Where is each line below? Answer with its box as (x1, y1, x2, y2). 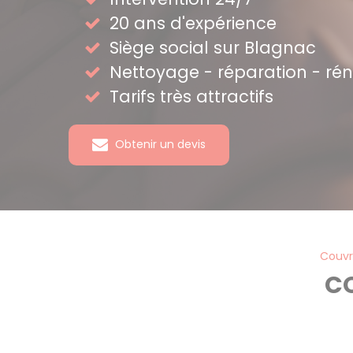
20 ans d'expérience (109, 11, 277, 35)
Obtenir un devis (112, 136, 206, 152)
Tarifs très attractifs (109, 84, 273, 108)
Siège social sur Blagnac (109, 35, 316, 59)
